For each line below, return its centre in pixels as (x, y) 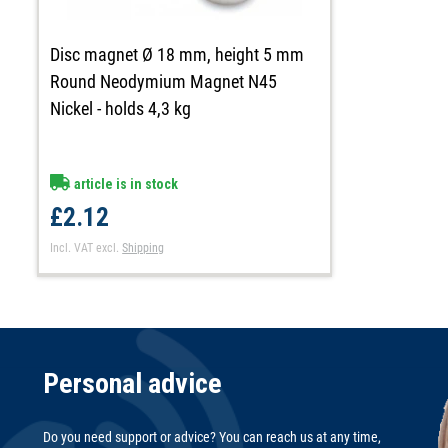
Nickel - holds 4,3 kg (121, 108)
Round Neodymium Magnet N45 (164, 81)
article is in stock (125, 183)
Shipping (143, 247)
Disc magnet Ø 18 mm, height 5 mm (177, 54)
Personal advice (132, 384)
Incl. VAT (72, 247)
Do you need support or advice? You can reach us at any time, (212, 437)
